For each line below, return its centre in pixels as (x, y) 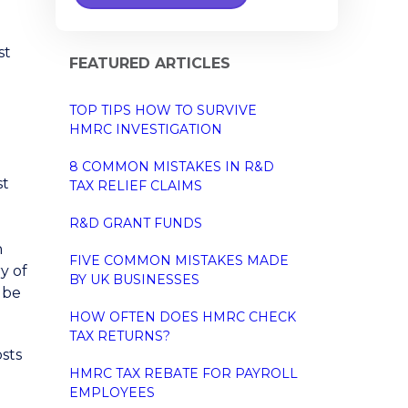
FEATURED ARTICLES (150, 63)
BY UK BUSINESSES (134, 279)
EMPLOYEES (112, 392)
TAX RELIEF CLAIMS (136, 185)
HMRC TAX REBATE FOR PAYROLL (184, 373)
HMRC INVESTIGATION (146, 129)
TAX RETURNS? (120, 336)
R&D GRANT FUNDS (136, 223)
